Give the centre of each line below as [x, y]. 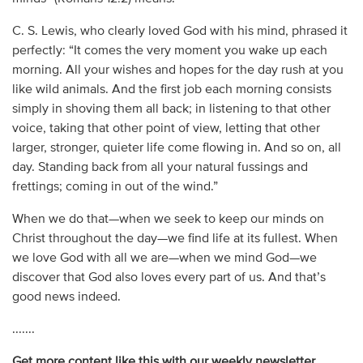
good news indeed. [66, 297]
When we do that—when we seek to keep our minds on [168, 219]
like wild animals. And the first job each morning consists [171, 90]
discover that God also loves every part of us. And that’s [169, 278]
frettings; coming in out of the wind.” [115, 187]
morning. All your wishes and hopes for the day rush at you [177, 70]
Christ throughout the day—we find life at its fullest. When [175, 239]
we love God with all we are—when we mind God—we [164, 258]
